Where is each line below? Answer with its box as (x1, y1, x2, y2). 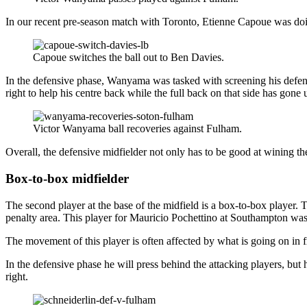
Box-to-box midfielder (5, 171, 129, 186)
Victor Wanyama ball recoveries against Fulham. (33, 123, 242, 135)
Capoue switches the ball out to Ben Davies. (33, 51, 224, 64)
